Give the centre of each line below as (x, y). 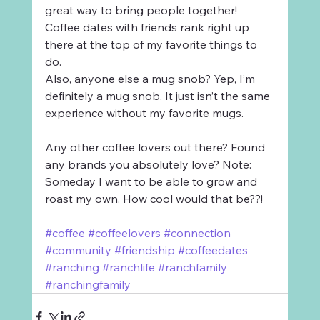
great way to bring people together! (142, 10)
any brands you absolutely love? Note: (149, 164)
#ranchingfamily (87, 284)
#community (78, 250)
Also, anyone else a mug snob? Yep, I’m (151, 78)
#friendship (144, 250)
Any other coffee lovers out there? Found (156, 147)
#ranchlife (128, 267)
